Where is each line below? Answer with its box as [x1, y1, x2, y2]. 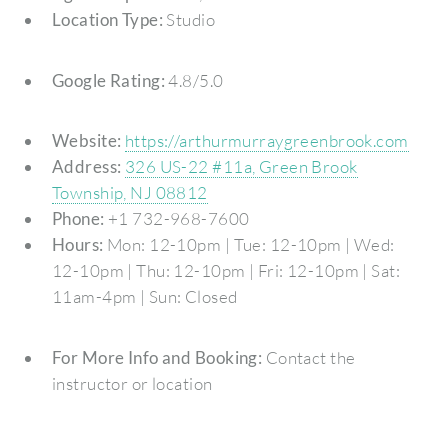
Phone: [51, 208, 105, 230]
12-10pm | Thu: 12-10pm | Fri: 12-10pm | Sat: [51, 260, 401, 282]
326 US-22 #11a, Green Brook [124, 156, 358, 178]
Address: [51, 156, 122, 178]
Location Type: [51, 8, 164, 30]
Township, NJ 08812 [51, 182, 208, 204]
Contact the [262, 346, 356, 368]
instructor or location [51, 372, 213, 394]
